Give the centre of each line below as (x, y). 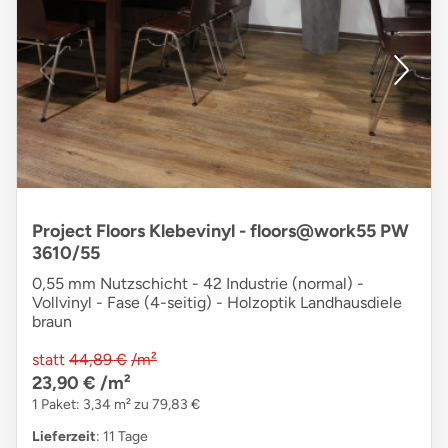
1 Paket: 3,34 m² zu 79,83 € (116, 405)
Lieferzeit (64, 437)
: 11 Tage (122, 437)
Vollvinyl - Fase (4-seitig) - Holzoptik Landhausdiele (217, 303)
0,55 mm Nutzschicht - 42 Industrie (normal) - (198, 284)
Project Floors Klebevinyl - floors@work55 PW (220, 231)
